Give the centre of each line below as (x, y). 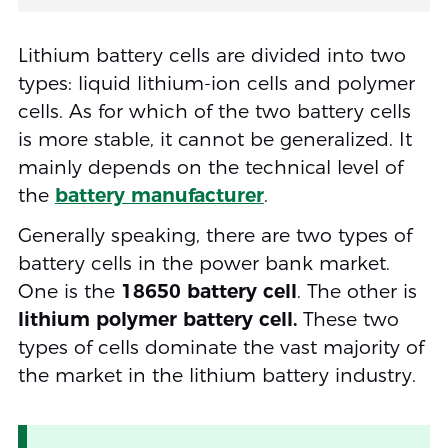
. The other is (356, 292)
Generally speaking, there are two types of (214, 236)
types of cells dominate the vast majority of (220, 348)
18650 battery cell (208, 292)
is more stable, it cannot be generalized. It (214, 140)
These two (347, 320)
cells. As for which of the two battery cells (214, 112)
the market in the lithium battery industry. (216, 376)
